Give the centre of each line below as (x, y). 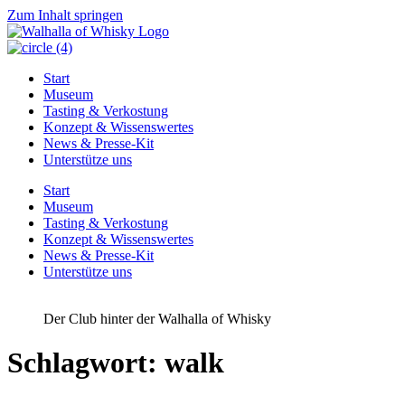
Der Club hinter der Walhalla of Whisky (157, 319)
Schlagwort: (86, 363)
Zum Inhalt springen (65, 15)
